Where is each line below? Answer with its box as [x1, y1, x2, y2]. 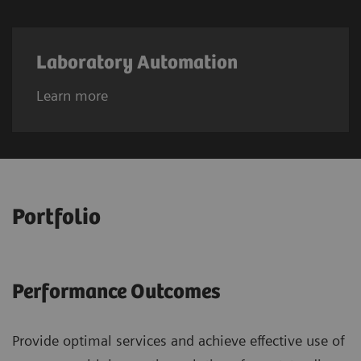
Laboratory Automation [36, 52, 238, 75]
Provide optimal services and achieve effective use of [12, 332, 345, 350]
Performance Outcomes [12, 280, 221, 305]
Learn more [36, 87, 108, 105]
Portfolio [12, 205, 101, 231]
